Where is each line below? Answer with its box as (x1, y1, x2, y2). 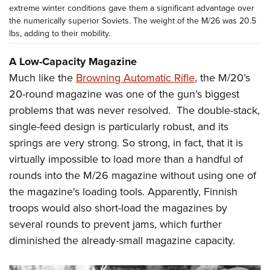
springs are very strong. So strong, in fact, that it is (9, 134, 243, 151)
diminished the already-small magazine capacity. (9, 232, 235, 248)
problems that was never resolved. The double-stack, (9, 102, 260, 118)
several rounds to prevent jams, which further (9, 216, 222, 232)
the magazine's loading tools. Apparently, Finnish (9, 183, 237, 199)
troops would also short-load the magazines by (9, 199, 227, 216)
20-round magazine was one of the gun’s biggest (9, 86, 239, 102)
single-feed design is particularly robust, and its (9, 118, 228, 134)
